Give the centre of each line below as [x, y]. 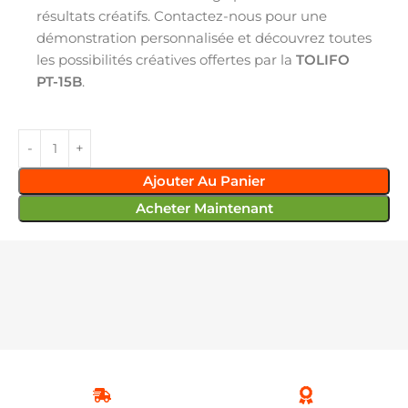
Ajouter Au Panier [204, 180]
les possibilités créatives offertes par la [166, 59]
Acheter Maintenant [204, 208]
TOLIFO [323, 59]
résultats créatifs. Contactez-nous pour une [182, 15]
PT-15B [59, 81]
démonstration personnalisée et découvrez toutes [204, 37]
